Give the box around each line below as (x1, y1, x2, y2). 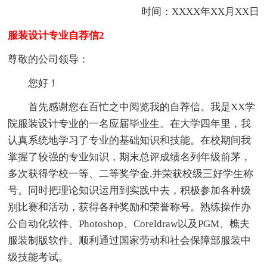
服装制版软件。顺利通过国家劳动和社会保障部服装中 (8, 234, 252, 246)
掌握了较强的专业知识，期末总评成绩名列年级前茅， (8, 151, 252, 163)
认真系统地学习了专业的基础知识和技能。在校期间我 (8, 134, 252, 146)
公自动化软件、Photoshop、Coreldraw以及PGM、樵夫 (8, 218, 250, 229)
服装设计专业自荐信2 (8, 29, 105, 41)
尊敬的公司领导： (8, 53, 89, 65)
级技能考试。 (8, 251, 69, 263)
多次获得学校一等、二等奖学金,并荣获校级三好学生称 (8, 167, 254, 179)
